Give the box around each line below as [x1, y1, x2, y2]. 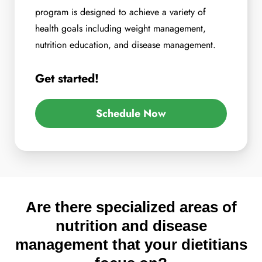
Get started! [35, 70, 99, 88]
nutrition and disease [55, 217, 207, 235]
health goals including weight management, [35, 21, 206, 35]
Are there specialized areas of [25, 198, 237, 216]
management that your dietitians [15, 236, 247, 254]
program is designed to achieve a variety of [35, 5, 206, 19]
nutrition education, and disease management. [35, 37, 219, 51]
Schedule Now [96, 105, 166, 121]
